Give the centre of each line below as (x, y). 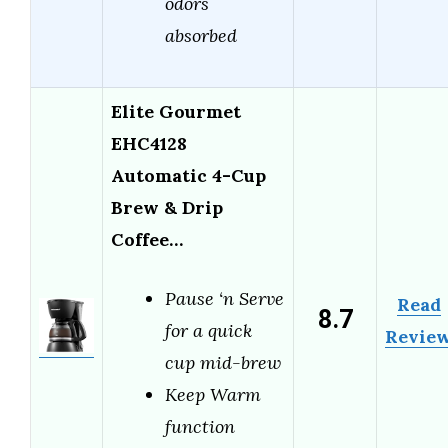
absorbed (201, 36)
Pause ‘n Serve (224, 299)
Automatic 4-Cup (188, 176)
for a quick (208, 331)
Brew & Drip (167, 208)
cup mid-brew (223, 363)
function (200, 427)
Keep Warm (213, 395)
